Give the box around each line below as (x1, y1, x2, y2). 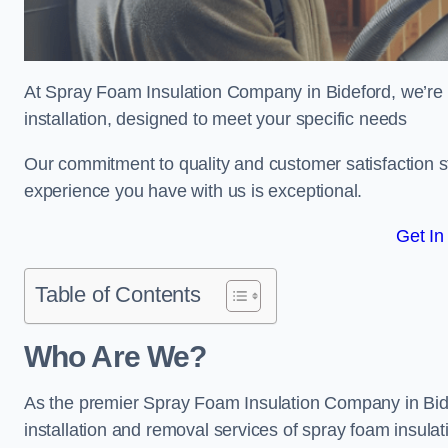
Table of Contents (35, 282, 201, 307)
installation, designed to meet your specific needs (24, 109, 408, 129)
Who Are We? (24, 340, 207, 373)
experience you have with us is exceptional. (24, 181, 363, 201)
